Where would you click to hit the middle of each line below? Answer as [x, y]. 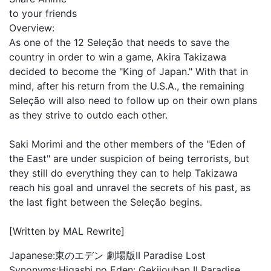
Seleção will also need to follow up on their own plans [133, 100]
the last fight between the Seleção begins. [106, 202]
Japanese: [32, 255]
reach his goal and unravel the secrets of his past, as [130, 188]
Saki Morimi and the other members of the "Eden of [127, 144]
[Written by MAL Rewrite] [67, 231]
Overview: [32, 28]
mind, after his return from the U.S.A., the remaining [127, 86]
